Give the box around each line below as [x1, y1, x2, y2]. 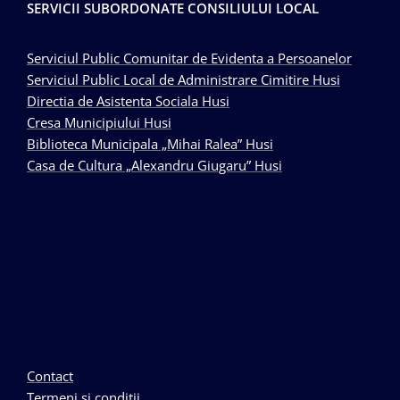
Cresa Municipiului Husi [27, 113, 171, 132]
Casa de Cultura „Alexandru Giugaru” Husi [27, 156, 282, 175]
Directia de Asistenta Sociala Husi [27, 92, 229, 111]
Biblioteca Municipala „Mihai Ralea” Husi [27, 135, 273, 154]
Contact [27, 367, 73, 386]
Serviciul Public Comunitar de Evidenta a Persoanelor [27, 49, 352, 68]
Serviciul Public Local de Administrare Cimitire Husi [27, 71, 340, 89]
